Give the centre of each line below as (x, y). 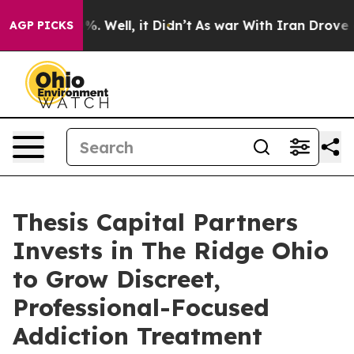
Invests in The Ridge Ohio (171, 250)
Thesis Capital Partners (155, 222)
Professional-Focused (141, 307)
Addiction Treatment (137, 336)
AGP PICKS (41, 25)
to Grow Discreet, (117, 279)
